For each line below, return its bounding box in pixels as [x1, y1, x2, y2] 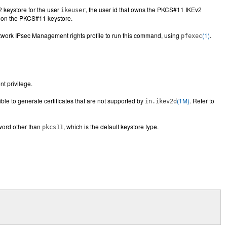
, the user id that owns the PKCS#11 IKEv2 [86, 5, 202, 14]
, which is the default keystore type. [63, 122, 159, 131]
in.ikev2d [145, 98, 177, 105]
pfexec [181, 32, 202, 40]
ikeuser [61, 7, 86, 14]
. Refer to [190, 96, 214, 105]
